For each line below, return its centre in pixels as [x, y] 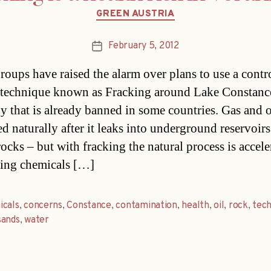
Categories [161, 8]
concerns [43, 206]
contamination [146, 206]
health [195, 206]
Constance [89, 206]
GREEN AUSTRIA [135, 14]
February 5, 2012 [144, 46]
